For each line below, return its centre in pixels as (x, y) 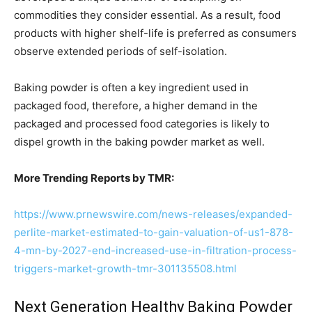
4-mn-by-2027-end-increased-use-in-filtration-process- (155, 250)
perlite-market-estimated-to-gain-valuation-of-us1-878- (154, 232)
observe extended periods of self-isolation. (120, 51)
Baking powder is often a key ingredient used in (131, 87)
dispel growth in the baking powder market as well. (139, 142)
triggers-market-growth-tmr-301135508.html (125, 268)
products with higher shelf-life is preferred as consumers (155, 33)
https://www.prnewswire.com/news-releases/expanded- (153, 214)
